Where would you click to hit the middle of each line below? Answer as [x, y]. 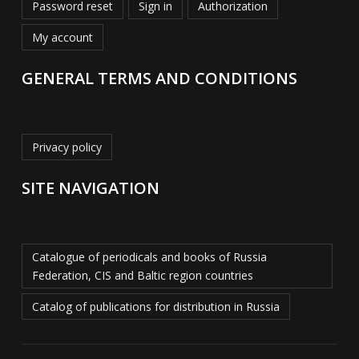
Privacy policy [67, 147]
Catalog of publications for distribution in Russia [155, 307]
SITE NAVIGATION [90, 188]
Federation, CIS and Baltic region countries [142, 276]
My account [62, 38]
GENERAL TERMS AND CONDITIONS [159, 79]
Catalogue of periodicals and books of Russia [149, 257]
